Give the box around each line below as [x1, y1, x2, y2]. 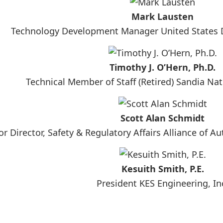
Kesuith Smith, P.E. [121, 163, 204, 175]
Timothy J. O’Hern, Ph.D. [110, 61, 216, 73]
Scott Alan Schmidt [120, 112, 205, 124]
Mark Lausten [131, 10, 194, 22]
